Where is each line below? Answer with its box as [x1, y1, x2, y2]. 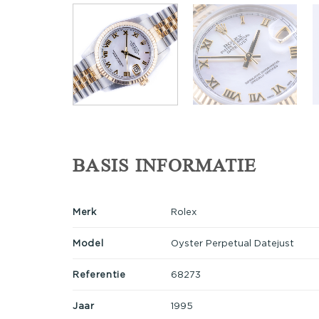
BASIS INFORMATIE [73, 155, 257, 177]
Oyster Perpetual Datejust [170, 237, 294, 248]
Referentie [73, 268, 126, 279]
